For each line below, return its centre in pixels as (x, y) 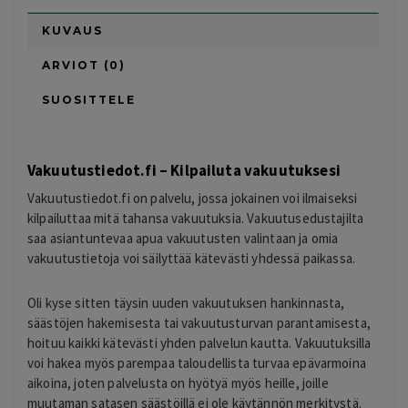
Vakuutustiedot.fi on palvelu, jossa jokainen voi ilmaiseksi (193, 199)
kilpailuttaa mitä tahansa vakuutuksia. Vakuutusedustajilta (196, 219)
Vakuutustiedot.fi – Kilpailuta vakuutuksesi (184, 171)
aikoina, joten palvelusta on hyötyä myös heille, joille (178, 382)
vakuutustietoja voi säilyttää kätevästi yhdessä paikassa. (192, 259)
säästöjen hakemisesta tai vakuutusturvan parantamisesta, (199, 322)
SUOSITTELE (89, 100)
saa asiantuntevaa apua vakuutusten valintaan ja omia (183, 239)
